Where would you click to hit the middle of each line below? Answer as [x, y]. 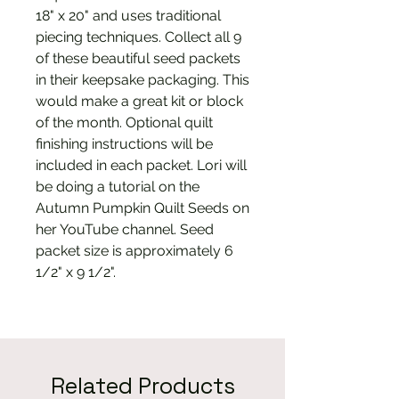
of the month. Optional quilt [124, 123]
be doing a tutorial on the [118, 187]
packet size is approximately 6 [134, 251]
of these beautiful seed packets [138, 59]
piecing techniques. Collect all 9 [138, 37]
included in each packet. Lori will [141, 166]
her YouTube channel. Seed [125, 230]
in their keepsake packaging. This [142, 80]
